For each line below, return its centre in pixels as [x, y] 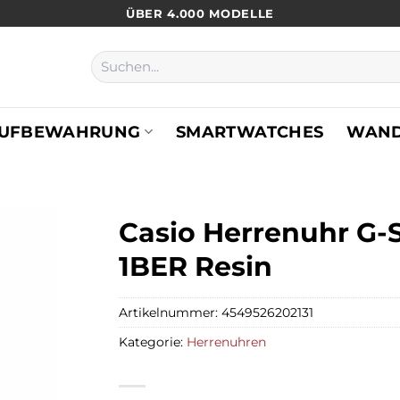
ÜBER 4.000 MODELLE [200, 13]
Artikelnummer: [171, 312]
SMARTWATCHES [250, 131]
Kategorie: [153, 342]
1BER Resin [196, 267]
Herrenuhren [227, 342]
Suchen [112, 58]
